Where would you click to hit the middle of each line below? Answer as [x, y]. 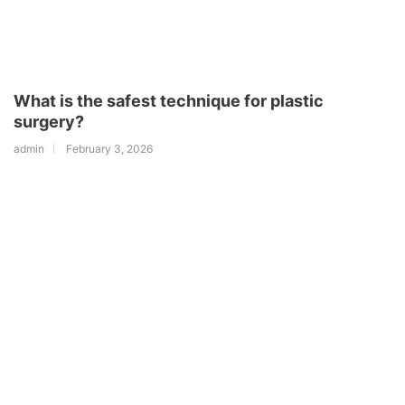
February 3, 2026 [109, 148]
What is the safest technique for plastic [169, 100]
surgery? [49, 121]
